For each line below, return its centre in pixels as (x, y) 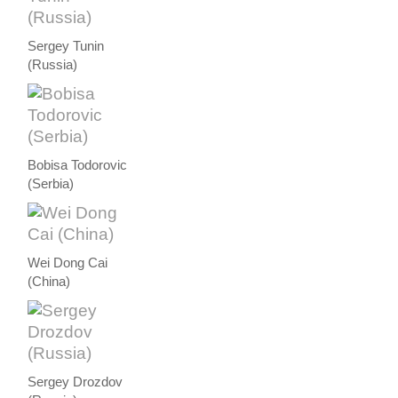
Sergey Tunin (66, 46)
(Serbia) (51, 183)
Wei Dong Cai (68, 263)
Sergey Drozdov (76, 382)
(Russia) (53, 64)
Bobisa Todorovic (78, 165)
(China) (49, 281)
